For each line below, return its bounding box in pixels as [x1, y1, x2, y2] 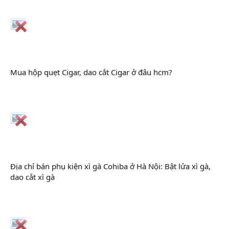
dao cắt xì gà [10, 171, 55, 182]
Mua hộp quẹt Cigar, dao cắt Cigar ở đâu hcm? [10, 66, 172, 77]
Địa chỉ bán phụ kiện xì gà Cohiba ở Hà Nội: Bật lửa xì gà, [10, 161, 211, 171]
